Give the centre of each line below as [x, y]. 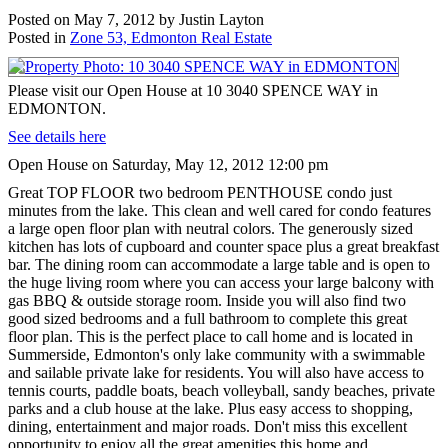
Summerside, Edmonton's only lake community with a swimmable [216, 354]
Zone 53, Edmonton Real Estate [171, 37]
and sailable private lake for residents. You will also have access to [216, 372]
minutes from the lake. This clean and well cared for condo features [219, 210]
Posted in [37, 37]
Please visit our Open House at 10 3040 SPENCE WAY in [193, 90]
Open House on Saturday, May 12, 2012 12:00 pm [168, 164]
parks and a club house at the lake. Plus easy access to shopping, [210, 408]
